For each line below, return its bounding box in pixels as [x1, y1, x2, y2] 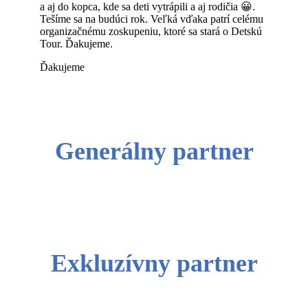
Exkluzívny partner [50, 249, 258, 277]
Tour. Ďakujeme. [40, 37, 113, 49]
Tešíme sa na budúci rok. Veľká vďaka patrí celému [40, 12, 263, 25]
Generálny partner [54, 137, 254, 165]
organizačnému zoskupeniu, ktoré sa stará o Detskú [40, 25, 262, 37]
